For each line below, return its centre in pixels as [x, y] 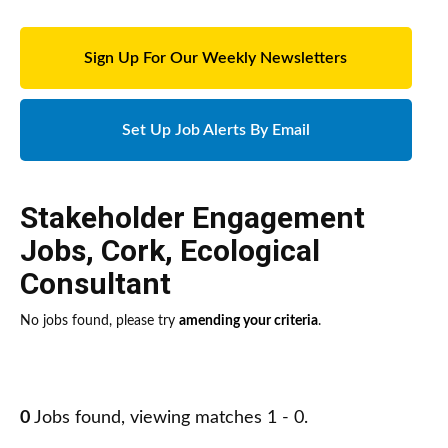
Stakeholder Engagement [192, 218]
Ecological [250, 251]
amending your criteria [248, 321]
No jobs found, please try [99, 321]
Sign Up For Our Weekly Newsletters [216, 58]
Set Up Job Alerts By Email [215, 130]
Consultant [95, 284]
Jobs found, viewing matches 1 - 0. [169, 418]
